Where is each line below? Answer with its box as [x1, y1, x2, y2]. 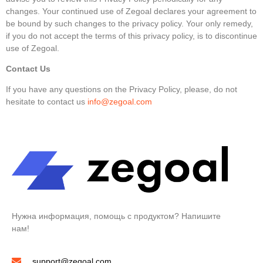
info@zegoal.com [87, 97, 152, 107]
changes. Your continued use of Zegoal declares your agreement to [6, 6, 257, 16]
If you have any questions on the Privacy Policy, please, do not [6, 85, 237, 95]
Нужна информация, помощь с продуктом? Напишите [12, 211, 221, 221]
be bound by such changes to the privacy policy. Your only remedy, [6, 18, 253, 28]
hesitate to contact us [6, 97, 87, 107]
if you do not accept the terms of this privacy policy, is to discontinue [6, 31, 257, 41]
